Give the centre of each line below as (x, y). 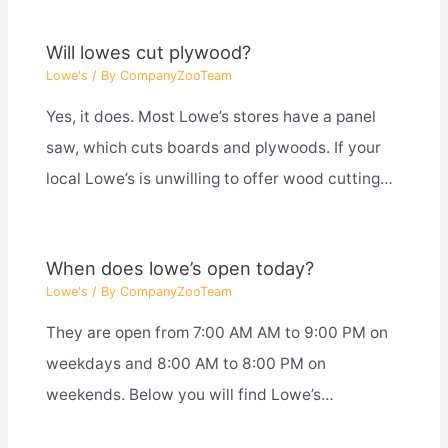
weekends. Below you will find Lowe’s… (189, 394)
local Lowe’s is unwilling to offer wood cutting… (219, 178)
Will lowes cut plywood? (148, 51)
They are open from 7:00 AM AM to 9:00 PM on (216, 332)
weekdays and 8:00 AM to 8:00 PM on (185, 363)
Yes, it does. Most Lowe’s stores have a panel (210, 116)
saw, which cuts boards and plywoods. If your (213, 147)
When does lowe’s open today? (179, 267)
